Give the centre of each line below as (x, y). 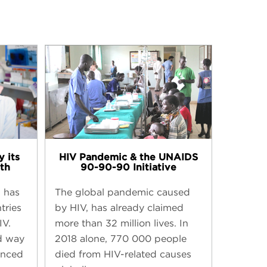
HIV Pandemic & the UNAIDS (128, 157)
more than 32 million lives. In (121, 223)
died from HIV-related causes (123, 254)
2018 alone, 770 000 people (120, 239)
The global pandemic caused (122, 193)
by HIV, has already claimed (119, 208)
